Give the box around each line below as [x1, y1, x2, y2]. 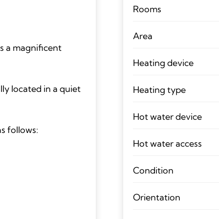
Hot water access [132, 137, 202, 149]
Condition [132, 164, 174, 176]
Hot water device [132, 110, 202, 122]
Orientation [132, 191, 180, 203]
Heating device [132, 57, 194, 68]
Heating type [132, 84, 186, 95]
